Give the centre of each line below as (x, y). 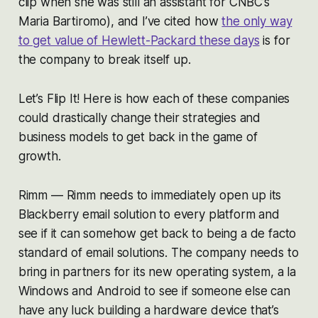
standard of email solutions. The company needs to (158, 252)
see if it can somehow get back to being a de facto (157, 233)
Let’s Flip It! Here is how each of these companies (154, 98)
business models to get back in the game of (138, 137)
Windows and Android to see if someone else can (154, 291)
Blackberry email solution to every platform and (149, 214)
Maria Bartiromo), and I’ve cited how (120, 21)
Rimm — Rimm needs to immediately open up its (150, 195)
